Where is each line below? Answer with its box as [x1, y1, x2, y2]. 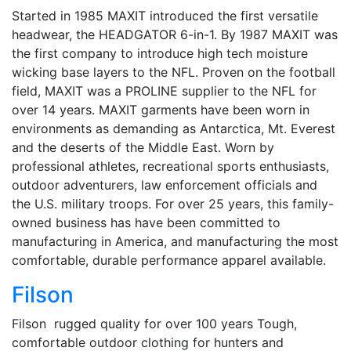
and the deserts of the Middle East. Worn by [12, 139, 274, 155]
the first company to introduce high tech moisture [12, 45, 308, 61]
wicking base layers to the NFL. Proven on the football [12, 63, 335, 80]
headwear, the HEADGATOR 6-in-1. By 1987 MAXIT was [12, 26, 338, 42]
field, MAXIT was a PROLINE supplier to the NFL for [12, 82, 317, 99]
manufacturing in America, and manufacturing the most [12, 233, 338, 249]
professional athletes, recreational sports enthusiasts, [12, 157, 329, 174]
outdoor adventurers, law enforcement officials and [12, 176, 317, 193]
